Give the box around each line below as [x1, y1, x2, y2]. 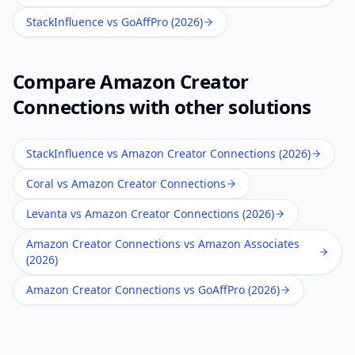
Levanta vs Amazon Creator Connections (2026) [26, 206, 274, 221]
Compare [13, 68, 101, 94]
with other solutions [124, 94, 311, 120]
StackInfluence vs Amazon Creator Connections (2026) [26, 146, 311, 161]
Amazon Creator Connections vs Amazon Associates [26, 236, 300, 251]
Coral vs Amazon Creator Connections [26, 176, 226, 191]
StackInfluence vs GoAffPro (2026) [26, 14, 203, 29]
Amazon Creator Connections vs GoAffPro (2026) [26, 282, 280, 297]
